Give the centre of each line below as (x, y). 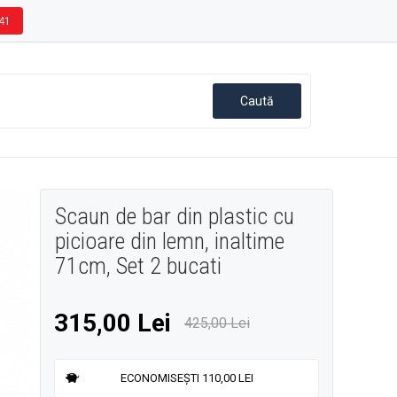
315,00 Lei (113, 323)
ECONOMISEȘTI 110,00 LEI (187, 378)
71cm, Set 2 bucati (138, 266)
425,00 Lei (217, 323)
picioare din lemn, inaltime (170, 241)
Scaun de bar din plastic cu (175, 216)
